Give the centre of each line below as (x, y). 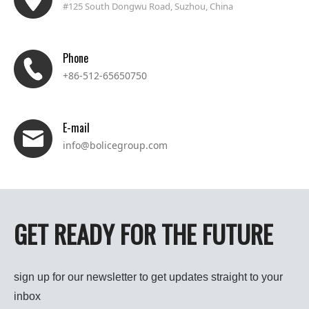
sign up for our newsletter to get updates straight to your (148, 277)
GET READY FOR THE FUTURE (143, 233)
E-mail (76, 128)
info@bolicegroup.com (115, 145)
